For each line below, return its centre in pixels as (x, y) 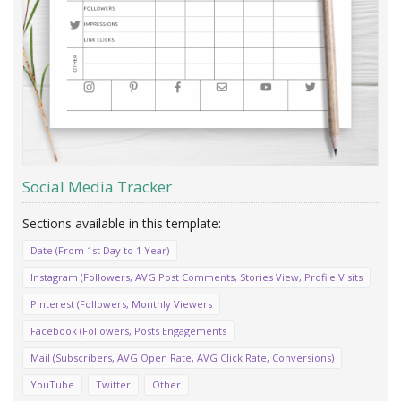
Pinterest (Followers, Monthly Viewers (121, 304)
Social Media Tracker (97, 187)
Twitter (113, 385)
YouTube (52, 385)
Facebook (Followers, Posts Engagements (128, 331)
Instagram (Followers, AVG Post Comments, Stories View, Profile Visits (196, 277)
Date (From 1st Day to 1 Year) (100, 251)
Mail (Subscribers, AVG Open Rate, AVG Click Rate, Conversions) (182, 358)
